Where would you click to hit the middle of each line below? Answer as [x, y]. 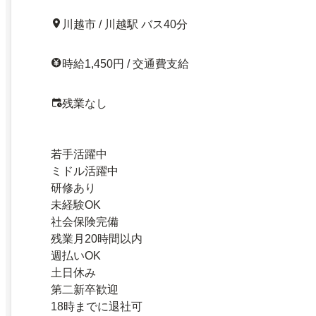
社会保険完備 [85, 222]
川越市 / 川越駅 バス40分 [125, 25]
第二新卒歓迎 [85, 290]
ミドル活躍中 [85, 171]
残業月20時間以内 [97, 239]
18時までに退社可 [97, 307]
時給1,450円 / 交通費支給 [126, 64]
